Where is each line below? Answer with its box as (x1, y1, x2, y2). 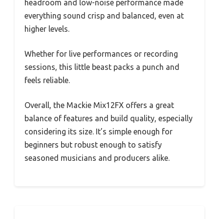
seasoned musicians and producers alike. (24, 153, 170, 163)
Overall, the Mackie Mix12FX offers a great (24, 101, 174, 110)
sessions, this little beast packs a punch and (24, 63, 179, 72)
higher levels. (24, 24, 69, 34)
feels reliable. (24, 76, 70, 85)
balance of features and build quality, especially (24, 114, 193, 123)
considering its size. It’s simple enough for (24, 127, 173, 136)
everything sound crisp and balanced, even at (24, 11, 184, 21)
